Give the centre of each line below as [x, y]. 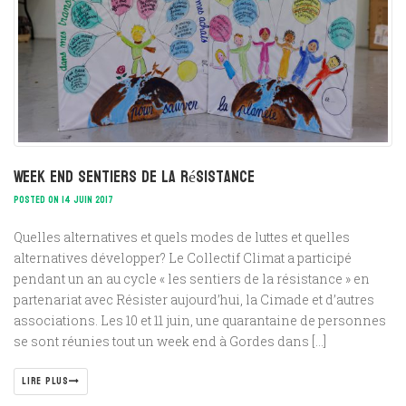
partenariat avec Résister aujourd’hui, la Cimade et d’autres [194, 299]
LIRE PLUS [45, 381]
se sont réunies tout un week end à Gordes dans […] [170, 341]
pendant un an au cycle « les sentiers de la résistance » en [192, 278]
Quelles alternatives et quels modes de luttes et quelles [182, 237]
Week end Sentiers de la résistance [134, 177]
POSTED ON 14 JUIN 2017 [63, 199]
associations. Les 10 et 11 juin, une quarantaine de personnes [200, 320]
